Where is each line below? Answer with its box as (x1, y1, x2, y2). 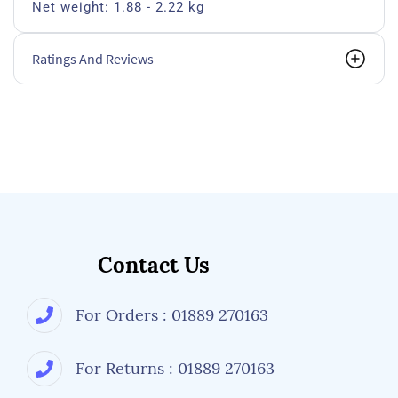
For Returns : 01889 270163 (76, 358, 275, 378)
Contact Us (98, 251, 210, 279)
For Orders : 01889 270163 (76, 305, 268, 325)
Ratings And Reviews (32, 50, 154, 68)
